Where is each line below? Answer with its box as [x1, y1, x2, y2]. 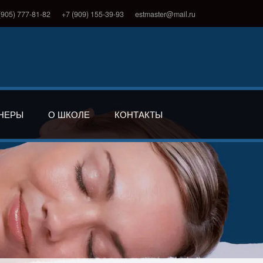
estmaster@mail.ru [134, 9, 195, 19]
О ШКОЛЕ [48, 107, 90, 120]
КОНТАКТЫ [114, 107, 163, 120]
